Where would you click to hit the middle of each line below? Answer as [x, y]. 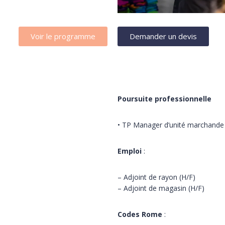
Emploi [130, 151]
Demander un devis [163, 36]
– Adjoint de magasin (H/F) [161, 188]
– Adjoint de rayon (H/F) [156, 177]
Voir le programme [63, 36]
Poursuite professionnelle [164, 99]
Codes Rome [140, 214]
